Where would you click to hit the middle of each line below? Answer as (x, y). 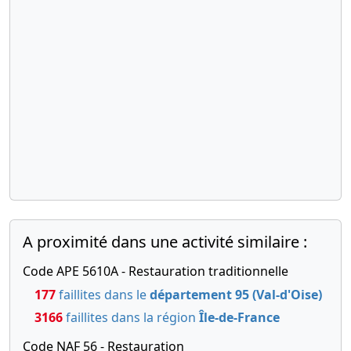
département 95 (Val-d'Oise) (236, 294)
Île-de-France (239, 317)
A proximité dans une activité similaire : (165, 241)
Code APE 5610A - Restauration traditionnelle (156, 271)
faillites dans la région (131, 317)
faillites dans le (103, 294)
